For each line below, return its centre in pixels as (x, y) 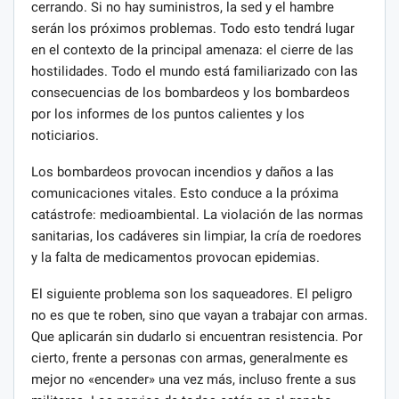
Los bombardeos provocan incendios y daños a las (183, 171)
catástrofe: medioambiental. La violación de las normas (197, 214)
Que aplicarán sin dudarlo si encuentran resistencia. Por (197, 336)
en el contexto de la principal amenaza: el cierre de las (192, 49)
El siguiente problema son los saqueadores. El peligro (192, 293)
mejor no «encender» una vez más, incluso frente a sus (194, 379)
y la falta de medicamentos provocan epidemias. (175, 257)
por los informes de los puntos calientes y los (168, 114)
